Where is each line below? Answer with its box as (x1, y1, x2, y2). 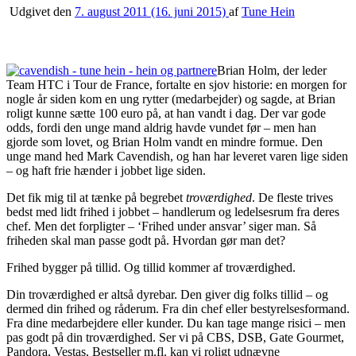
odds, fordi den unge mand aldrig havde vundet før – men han (6, 120, 316, 134)
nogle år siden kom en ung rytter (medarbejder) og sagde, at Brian (6, 91, 335, 106)
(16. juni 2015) (148, 4, 229, 18)
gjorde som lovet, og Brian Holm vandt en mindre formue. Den (6, 134, 323, 149)
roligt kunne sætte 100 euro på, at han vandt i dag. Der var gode (6, 106, 326, 120)
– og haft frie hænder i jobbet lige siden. (6, 163, 206, 177)
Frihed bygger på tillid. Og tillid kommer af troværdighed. (6, 260, 296, 274)
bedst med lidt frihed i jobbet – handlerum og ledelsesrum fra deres (6, 204, 339, 219)
